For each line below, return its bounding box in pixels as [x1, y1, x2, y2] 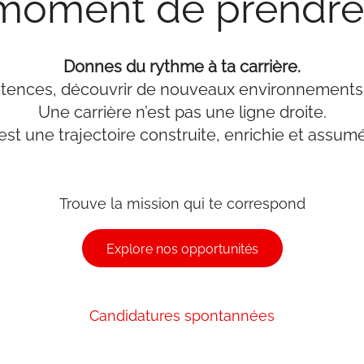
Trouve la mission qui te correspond [58, 195, 305, 213]
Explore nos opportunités [106, 241, 258, 258]
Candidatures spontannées [89, 306, 275, 324]
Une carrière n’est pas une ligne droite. [37, 102, 327, 122]
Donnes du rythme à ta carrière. [63, 56, 301, 76]
